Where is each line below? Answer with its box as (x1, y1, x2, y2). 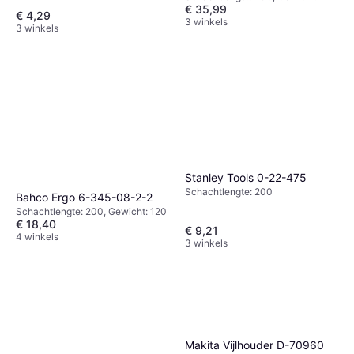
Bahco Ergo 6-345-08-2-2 (16, 190, 153, 204)
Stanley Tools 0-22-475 (185, 170, 307, 184)
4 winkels (16, 230, 58, 243)
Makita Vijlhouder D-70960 (185, 338, 324, 352)
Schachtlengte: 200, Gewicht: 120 (16, 205, 167, 217)
